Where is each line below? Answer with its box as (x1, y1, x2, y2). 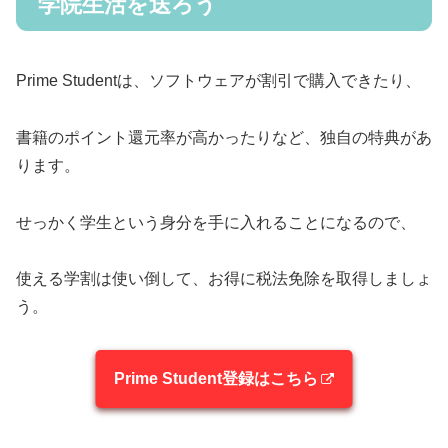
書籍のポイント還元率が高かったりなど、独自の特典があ (16, 128, 432, 146)
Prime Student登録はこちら (113, 370, 318, 388)
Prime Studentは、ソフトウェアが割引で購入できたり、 (16, 72, 421, 90)
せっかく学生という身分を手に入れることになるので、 (16, 213, 416, 231)
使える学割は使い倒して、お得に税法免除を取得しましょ (16, 270, 432, 288)
